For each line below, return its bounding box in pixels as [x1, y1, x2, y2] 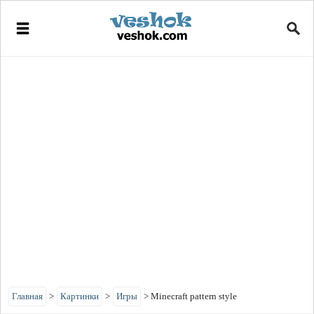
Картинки [60, 291, 99, 301]
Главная [12, 291, 43, 301]
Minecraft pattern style [151, 291, 237, 301]
